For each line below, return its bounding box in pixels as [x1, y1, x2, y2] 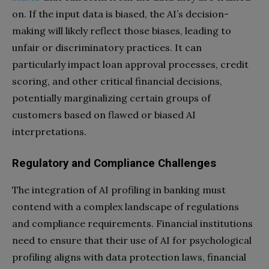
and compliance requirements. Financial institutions [12, 217, 253, 229]
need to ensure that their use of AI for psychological [12, 234, 252, 246]
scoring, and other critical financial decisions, [12, 74, 222, 87]
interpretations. [12, 125, 86, 138]
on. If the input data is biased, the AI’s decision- [12, 7, 229, 20]
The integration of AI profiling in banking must [12, 183, 226, 196]
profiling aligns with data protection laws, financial [12, 250, 246, 263]
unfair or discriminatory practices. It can [12, 41, 202, 53]
